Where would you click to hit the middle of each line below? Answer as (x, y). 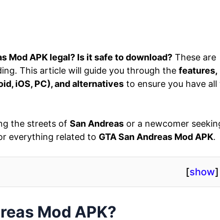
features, (198, 70)
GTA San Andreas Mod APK (156, 137)
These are (194, 57)
